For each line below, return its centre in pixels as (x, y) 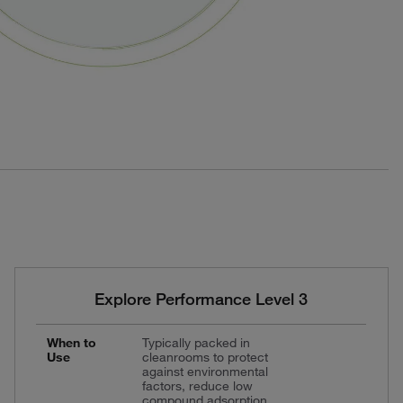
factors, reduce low (197, 385)
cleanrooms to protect (205, 357)
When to (71, 342)
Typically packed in (196, 342)
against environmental (205, 371)
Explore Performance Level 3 (201, 298)
